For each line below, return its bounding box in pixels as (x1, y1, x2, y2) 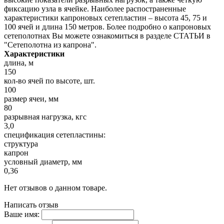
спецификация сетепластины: (4, 130, 105, 139)
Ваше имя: (4, 209, 39, 218)
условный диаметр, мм (4, 157, 82, 166)
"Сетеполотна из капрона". (4, 40, 96, 49)
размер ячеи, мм (4, 94, 58, 103)
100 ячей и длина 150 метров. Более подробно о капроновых (4, 22, 211, 31)
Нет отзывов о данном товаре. (4, 183, 107, 192)
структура (4, 139, 38, 148)
